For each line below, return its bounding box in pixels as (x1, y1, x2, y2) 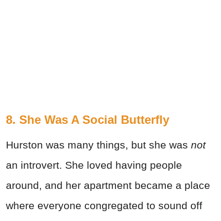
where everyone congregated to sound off (6, 199, 202, 211)
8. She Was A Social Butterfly (6, 112, 169, 126)
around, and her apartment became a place (6, 179, 210, 191)
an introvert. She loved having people (6, 159, 182, 171)
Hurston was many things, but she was (6, 139, 188, 150)
